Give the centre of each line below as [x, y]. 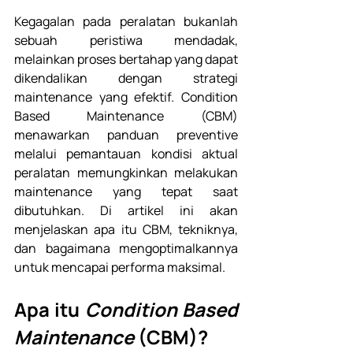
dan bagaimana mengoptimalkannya [126, 249]
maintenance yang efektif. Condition [126, 97]
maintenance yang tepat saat [126, 192]
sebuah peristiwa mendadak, [126, 41]
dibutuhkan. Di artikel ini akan [126, 211]
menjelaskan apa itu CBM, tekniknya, [126, 230]
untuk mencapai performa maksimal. [121, 268]
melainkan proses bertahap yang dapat [126, 59]
